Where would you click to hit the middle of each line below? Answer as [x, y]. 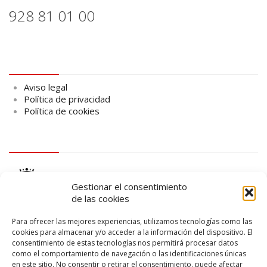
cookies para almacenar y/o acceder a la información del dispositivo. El [132, 232]
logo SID [30, 249]
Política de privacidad [67, 99]
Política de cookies [62, 111]
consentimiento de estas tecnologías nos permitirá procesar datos [125, 243]
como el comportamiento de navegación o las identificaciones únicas [129, 254]
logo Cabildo [42, 140]
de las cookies [100, 198]
